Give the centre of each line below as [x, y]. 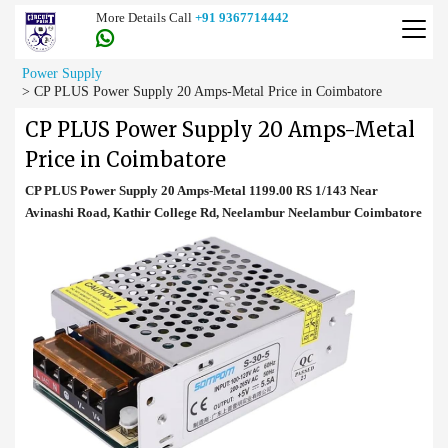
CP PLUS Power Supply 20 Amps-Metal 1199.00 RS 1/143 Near [201, 190]
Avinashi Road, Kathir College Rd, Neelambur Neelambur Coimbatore [223, 212]
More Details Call [145, 17]
